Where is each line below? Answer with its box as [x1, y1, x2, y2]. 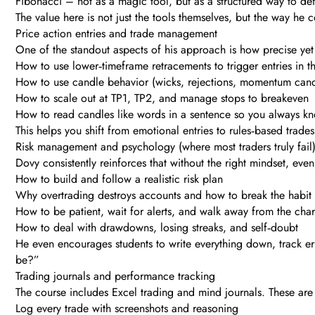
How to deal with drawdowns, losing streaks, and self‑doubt [15, 219, 298, 236]
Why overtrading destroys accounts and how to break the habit [15, 187, 311, 204]
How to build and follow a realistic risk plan [15, 171, 223, 188]
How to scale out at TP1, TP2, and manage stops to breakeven [15, 90, 309, 107]
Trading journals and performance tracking [15, 268, 215, 285]
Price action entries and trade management [15, 25, 217, 42]
